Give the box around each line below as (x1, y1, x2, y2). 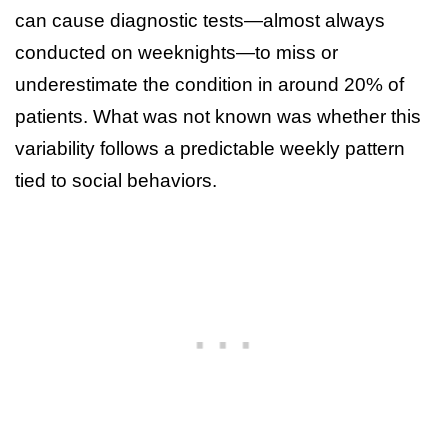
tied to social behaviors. (15, 169, 217, 191)
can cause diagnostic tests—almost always (15, 9, 385, 31)
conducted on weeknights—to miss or (15, 41, 338, 63)
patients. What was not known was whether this (15, 105, 421, 127)
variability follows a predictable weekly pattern (15, 137, 405, 159)
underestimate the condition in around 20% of (15, 73, 404, 95)
